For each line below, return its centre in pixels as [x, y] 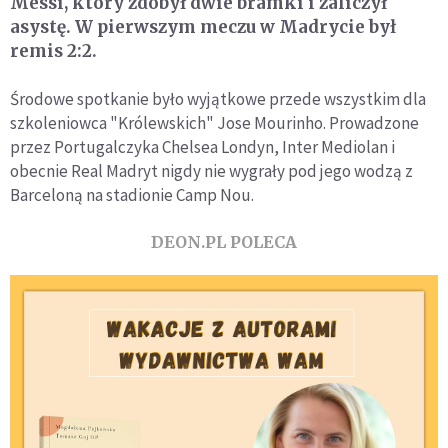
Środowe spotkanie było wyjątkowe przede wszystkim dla [218, 98]
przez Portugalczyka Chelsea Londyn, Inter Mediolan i [202, 146]
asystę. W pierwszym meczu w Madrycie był [203, 26]
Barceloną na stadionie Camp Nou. [132, 194]
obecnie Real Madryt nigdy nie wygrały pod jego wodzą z [211, 170]
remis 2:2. [53, 50]
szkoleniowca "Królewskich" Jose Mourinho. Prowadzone [214, 122]
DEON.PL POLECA [224, 241]
